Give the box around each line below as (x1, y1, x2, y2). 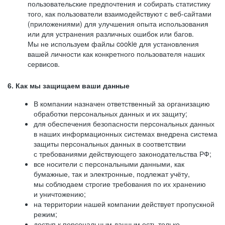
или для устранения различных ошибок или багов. (28, 29, 194, 39)
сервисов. (28, 59, 60, 69)
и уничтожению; (34, 189, 86, 199)
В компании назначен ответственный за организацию (34, 98, 210, 108)
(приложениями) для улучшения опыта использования (28, 19, 208, 29)
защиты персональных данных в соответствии (34, 139, 186, 149)
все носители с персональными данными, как (34, 159, 184, 169)
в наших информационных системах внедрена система (34, 129, 217, 139)
